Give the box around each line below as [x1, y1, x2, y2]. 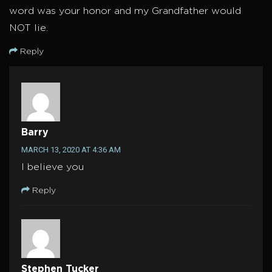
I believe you [21, 163, 84, 172]
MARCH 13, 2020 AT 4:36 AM [21, 145, 121, 155]
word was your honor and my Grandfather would [9, 7, 241, 16]
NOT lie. [9, 24, 48, 33]
